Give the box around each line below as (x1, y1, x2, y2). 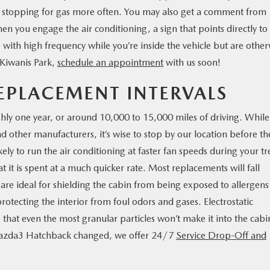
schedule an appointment (57, 56, 163, 68)
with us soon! (163, 56, 221, 68)
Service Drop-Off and (176, 229, 266, 241)
